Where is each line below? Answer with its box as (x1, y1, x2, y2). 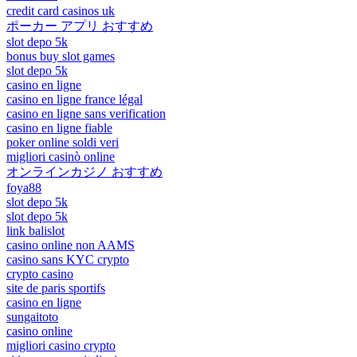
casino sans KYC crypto (6, 252, 129, 266)
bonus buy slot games (6, 49, 115, 63)
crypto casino (6, 266, 73, 280)
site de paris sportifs (6, 280, 105, 295)
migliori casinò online (6, 149, 115, 163)
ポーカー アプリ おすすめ (6, 18, 153, 33)
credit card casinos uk (6, 3, 115, 18)
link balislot (6, 223, 65, 237)
